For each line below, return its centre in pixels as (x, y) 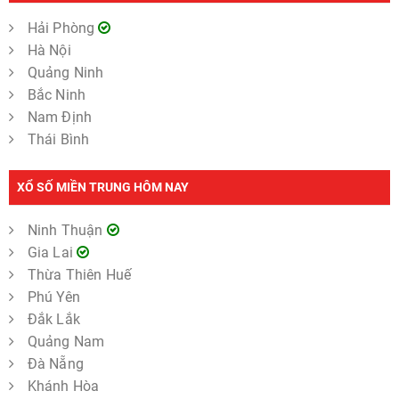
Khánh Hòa (63, 386)
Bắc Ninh (57, 94)
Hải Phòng (63, 28)
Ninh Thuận (67, 230)
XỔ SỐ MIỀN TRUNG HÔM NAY (103, 187)
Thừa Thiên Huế (79, 274)
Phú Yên (53, 297)
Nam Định (60, 117)
